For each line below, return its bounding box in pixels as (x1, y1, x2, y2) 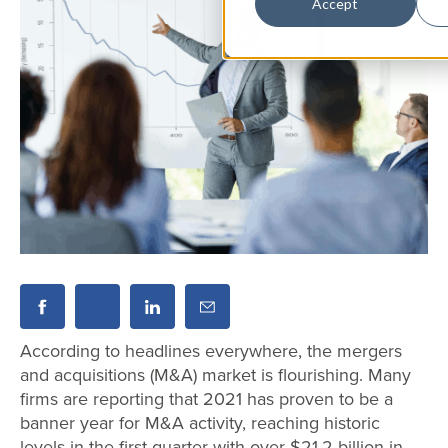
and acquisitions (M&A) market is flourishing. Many (20, 362, 411, 389)
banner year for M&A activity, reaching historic (20, 410, 380, 437)
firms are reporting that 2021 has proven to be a (20, 386, 393, 413)
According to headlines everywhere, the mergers (20, 338, 402, 365)
